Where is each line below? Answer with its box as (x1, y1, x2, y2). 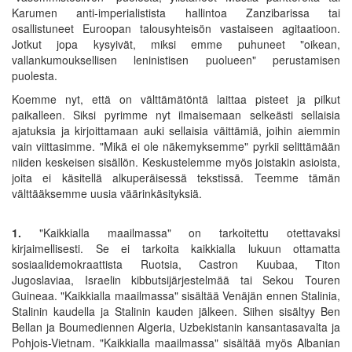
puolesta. (12, 67, 57, 83)
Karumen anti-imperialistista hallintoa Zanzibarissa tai (12, 4, 340, 20)
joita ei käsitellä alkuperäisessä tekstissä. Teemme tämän (12, 169, 340, 185)
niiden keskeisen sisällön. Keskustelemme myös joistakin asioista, (12, 153, 340, 170)
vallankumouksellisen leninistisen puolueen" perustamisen (12, 51, 340, 68)
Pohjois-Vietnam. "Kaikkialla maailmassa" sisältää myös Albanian (12, 334, 340, 350)
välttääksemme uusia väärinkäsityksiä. (12, 185, 202, 201)
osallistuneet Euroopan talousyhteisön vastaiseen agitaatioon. (12, 20, 340, 36)
